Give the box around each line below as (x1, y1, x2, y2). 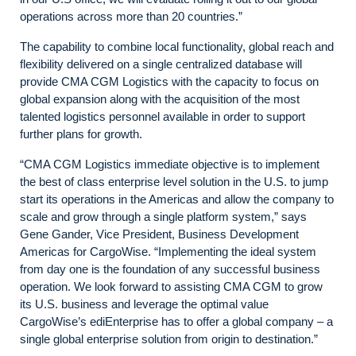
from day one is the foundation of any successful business (20, 262, 320, 276)
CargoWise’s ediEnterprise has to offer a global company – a (20, 315, 333, 328)
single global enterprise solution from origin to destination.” (20, 332, 321, 346)
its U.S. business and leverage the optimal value (20, 297, 269, 311)
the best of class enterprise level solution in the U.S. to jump (20, 175, 328, 188)
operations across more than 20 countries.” (20, 10, 242, 23)
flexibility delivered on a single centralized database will (20, 57, 302, 71)
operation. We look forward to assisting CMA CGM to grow (20, 280, 323, 293)
